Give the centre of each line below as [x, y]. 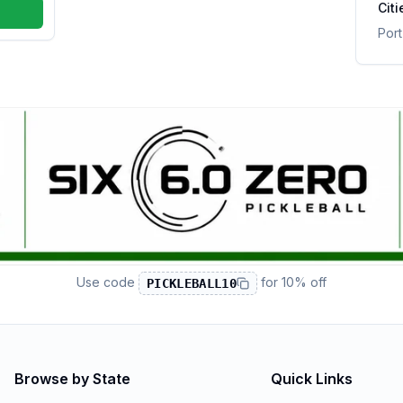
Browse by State [72, 379]
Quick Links [312, 379]
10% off [304, 282]
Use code [105, 282]
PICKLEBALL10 [192, 283]
